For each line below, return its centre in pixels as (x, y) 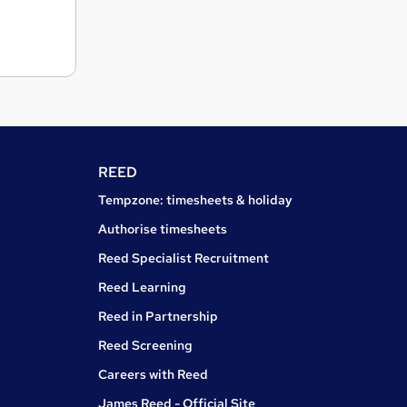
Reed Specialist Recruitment (184, 258)
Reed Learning (142, 288)
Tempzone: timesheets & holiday (195, 200)
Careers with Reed (153, 375)
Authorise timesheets (163, 229)
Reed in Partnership (158, 317)
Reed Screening (145, 346)
